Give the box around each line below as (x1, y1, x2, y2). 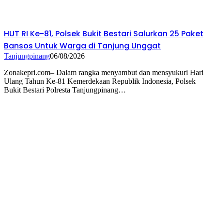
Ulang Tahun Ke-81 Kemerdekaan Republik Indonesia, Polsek (4, 77, 196, 86)
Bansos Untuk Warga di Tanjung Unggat (4, 40, 161, 52)
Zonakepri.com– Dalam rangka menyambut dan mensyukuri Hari (4, 68, 203, 77)
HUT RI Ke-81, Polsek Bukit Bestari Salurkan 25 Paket (4, 28, 203, 40)
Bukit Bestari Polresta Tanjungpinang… (4, 86, 126, 94)
